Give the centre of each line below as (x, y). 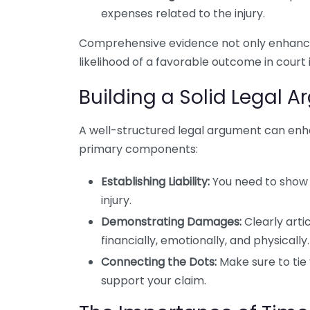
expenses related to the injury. (183, 13)
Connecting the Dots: (159, 262)
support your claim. (154, 281)
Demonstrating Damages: (171, 222)
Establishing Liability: (155, 182)
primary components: (138, 149)
